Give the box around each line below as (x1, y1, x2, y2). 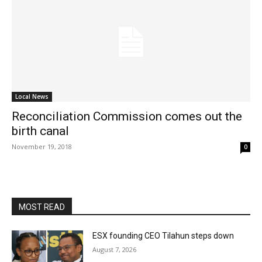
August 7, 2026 (92, 245, 137, 254)
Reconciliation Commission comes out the (12, 109, 242, 123)
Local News (15, 92, 49, 101)
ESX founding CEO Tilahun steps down (92, 231, 235, 240)
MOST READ (19, 202, 65, 212)
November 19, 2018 (12, 142, 72, 151)
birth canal (12, 124, 69, 138)
